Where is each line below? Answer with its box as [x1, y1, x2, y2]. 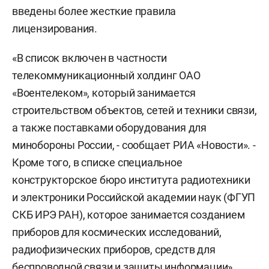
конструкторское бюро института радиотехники [12, 174, 250, 186]
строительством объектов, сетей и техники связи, [12, 104, 257, 116]
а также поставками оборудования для [12, 121, 207, 134]
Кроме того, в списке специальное [12, 156, 183, 169]
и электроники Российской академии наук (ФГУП [12, 191, 256, 204]
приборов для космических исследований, [12, 226, 222, 238]
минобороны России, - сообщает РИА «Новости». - [12, 139, 256, 151]
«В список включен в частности [12, 52, 168, 64]
